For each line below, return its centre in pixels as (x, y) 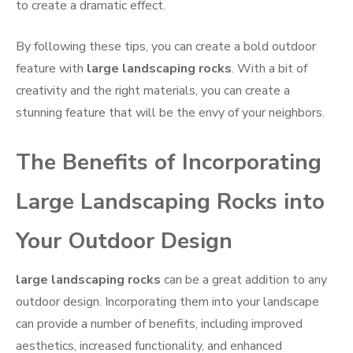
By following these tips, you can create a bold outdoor (166, 47)
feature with (51, 69)
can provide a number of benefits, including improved (159, 324)
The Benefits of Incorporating (169, 163)
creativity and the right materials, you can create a (153, 91)
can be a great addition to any (244, 280)
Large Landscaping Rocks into (170, 202)
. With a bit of (269, 69)
